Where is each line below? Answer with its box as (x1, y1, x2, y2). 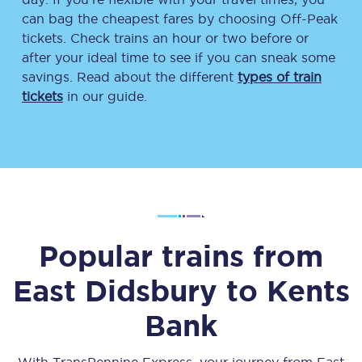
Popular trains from (39, 239, 323, 272)
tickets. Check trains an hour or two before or (22, 31, 309, 45)
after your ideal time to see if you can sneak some (22, 50, 335, 65)
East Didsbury (12, 274, 217, 307)
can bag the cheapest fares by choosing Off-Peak (22, 11, 338, 26)
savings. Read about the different (22, 69, 238, 84)
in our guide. (63, 89, 147, 103)
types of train (238, 69, 322, 84)
